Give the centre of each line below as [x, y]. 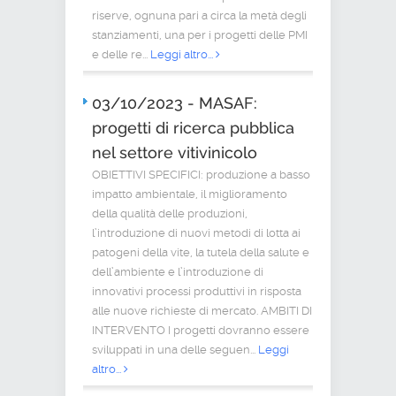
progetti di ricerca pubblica [193, 128]
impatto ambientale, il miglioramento [190, 194]
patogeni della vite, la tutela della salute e [201, 253]
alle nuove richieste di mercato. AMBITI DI [202, 311]
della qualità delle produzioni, [170, 214]
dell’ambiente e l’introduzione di [178, 272]
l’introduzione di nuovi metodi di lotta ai [196, 233]
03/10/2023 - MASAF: [175, 103]
